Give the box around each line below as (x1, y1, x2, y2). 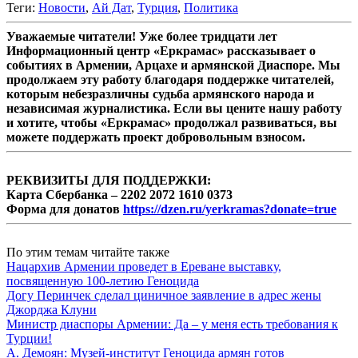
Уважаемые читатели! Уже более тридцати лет (6, 29, 277, 43)
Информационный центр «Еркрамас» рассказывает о (6, 43, 316, 58)
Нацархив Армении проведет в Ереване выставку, (6, 259, 281, 273)
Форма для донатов (6, 201, 123, 216)
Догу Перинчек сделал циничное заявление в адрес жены (6, 288, 321, 302)
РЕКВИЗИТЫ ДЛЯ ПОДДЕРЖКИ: (6, 173, 211, 187)
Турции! (6, 331, 52, 345)
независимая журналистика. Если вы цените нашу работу (6, 101, 342, 115)
